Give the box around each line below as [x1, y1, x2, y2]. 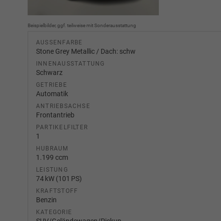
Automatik [36, 90, 68, 98]
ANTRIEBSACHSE [36, 103, 90, 110]
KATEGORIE [36, 209, 73, 216]
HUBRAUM [36, 145, 69, 152]
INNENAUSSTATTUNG [36, 60, 105, 67]
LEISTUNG [36, 166, 68, 173]
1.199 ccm [36, 153, 68, 161]
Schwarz [36, 69, 63, 76]
